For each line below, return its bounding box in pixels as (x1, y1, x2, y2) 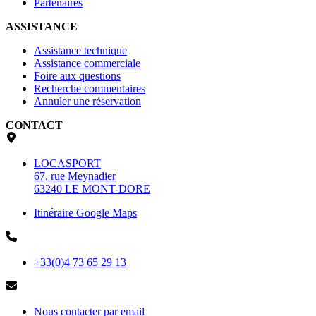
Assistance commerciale (34, 57, 140, 70)
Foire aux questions (34, 70, 121, 83)
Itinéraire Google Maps (34, 207, 137, 219)
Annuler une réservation (34, 95, 141, 108)
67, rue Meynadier (34, 170, 116, 183)
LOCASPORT (34, 157, 101, 170)
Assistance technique (34, 44, 127, 57)
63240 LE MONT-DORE (34, 183, 150, 195)
